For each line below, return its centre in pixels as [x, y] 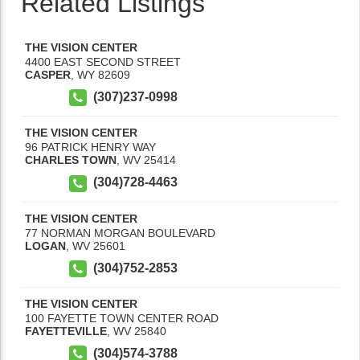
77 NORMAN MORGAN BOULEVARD [120, 233]
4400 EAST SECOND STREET [103, 62]
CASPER [48, 75]
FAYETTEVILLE [66, 331]
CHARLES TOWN [71, 160]
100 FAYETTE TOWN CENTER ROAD [122, 318]
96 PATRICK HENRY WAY [90, 147]
